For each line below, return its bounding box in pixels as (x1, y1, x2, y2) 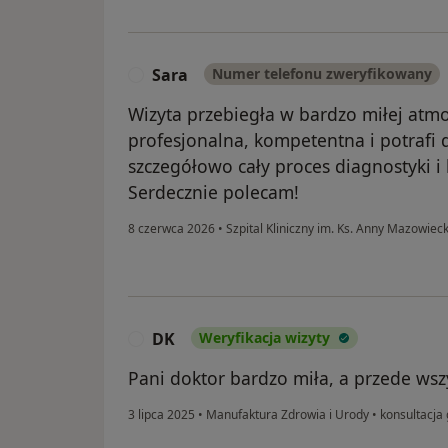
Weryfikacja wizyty (199, 327, 330, 347)
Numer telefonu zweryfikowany (212, 63, 432, 83)
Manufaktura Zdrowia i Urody (203, 405, 372, 423)
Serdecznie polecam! (128, 179, 299, 204)
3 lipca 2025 (128, 405, 195, 423)
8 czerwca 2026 (128, 219, 215, 237)
